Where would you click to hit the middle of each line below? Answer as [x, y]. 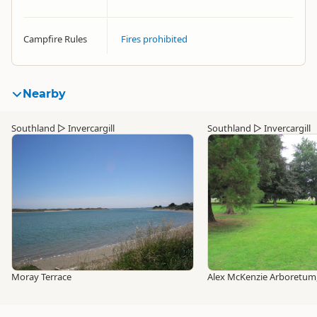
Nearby [44, 94]
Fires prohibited [154, 39]
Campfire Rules [55, 39]
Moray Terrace [41, 277]
